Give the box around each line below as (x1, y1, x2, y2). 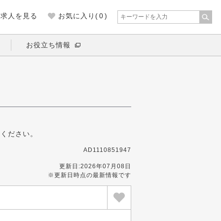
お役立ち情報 (26, 41, 71, 49)
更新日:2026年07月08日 (59, 163, 131, 170)
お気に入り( (58, 12, 98, 20)
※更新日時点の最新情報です (48, 172, 131, 179)
